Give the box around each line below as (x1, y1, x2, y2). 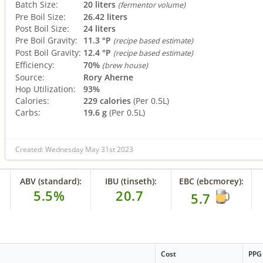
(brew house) (102, 60, 148, 70)
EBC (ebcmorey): (179, 175, 244, 187)
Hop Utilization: (15, 83, 76, 95)
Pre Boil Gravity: (15, 34, 77, 46)
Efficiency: (15, 59, 55, 70)
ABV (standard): (19, 175, 82, 187)
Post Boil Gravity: (15, 46, 81, 58)
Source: (15, 71, 45, 83)
